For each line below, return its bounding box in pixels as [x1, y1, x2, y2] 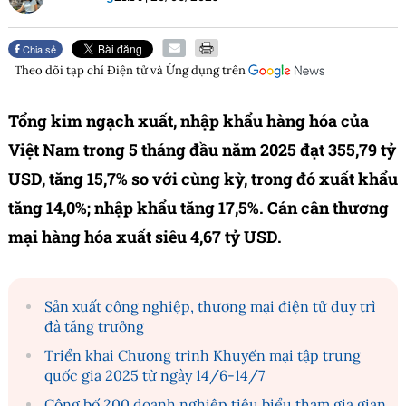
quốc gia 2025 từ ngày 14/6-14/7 [44, 366, 265, 385]
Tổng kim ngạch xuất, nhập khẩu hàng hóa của [8, 110, 369, 132]
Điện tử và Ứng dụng [107, 63, 219, 79]
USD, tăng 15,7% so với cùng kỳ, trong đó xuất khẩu [8, 168, 398, 190]
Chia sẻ [20, 42, 57, 57]
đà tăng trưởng [44, 317, 144, 336]
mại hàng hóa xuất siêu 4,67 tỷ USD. [8, 226, 282, 248]
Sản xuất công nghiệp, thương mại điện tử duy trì [44, 297, 376, 316]
